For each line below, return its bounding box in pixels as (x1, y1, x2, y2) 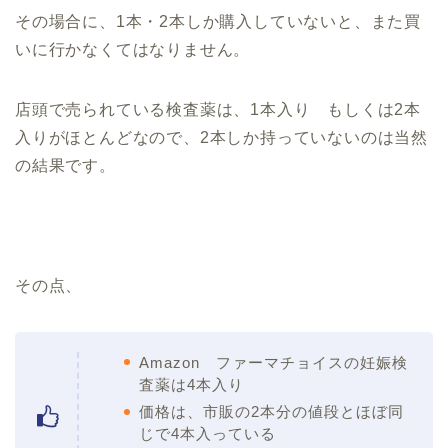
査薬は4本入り (139, 375, 244, 393)
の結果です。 (15, 156, 116, 174)
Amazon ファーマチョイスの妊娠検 (139, 353, 408, 371)
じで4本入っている (139, 425, 276, 443)
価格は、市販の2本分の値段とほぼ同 (139, 403, 404, 421)
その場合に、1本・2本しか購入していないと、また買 (15, 12, 421, 30)
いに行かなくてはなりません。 (15, 40, 251, 58)
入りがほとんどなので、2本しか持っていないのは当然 (15, 128, 428, 146)
